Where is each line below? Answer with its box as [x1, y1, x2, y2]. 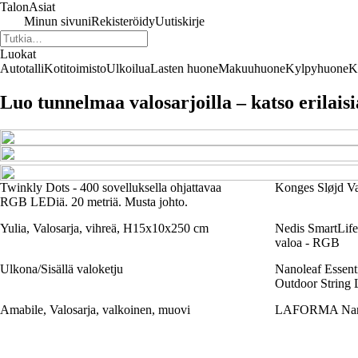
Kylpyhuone [285, 62, 348, 75]
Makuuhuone [218, 62, 285, 75]
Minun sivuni [24, 14, 91, 28]
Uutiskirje [155, 14, 205, 28]
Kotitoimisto [44, 62, 106, 75]
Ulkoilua [106, 62, 150, 75]
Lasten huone [150, 62, 218, 75]
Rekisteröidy [91, 14, 155, 28]
